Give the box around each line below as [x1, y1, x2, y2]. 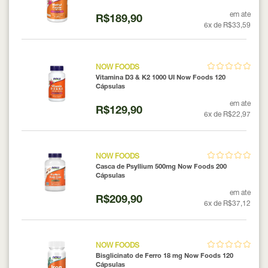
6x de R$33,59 [204, 22, 251, 29]
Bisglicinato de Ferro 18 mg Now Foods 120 [95, 252, 233, 260]
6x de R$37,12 [204, 200, 251, 208]
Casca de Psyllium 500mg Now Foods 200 [95, 163, 227, 170]
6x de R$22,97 [204, 111, 251, 118]
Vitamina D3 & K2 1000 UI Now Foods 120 [95, 74, 226, 81]
